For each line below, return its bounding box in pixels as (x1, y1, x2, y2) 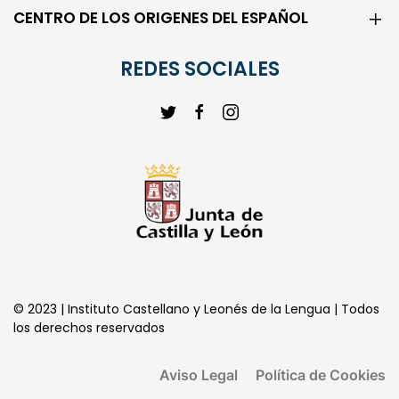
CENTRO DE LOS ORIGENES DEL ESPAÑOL (13, 32, 308, 54)
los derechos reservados (13, 344, 165, 362)
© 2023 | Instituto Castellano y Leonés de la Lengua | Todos (13, 325, 379, 343)
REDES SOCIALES (119, 80, 280, 108)
